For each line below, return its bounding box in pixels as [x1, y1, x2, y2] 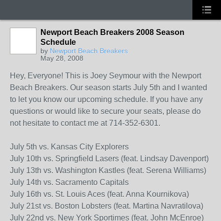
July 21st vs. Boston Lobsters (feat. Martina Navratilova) [10, 202, 203, 210]
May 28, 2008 [40, 54, 83, 62]
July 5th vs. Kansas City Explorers [10, 143, 129, 151]
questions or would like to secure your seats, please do [10, 107, 201, 115]
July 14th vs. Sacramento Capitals [10, 178, 129, 186]
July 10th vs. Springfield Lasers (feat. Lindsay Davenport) [10, 154, 209, 163]
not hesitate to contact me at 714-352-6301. [10, 119, 160, 127]
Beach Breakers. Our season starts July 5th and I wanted [10, 83, 207, 92]
